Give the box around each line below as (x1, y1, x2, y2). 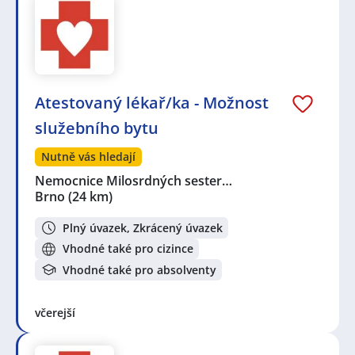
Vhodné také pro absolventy (63, 261, 216, 277)
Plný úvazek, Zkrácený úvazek (63, 219, 223, 235)
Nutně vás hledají (41, 149, 136, 165)
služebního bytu (35, 117, 158, 139)
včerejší (35, 304, 75, 320)
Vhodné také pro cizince (63, 241, 193, 257)
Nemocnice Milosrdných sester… (35, 172, 234, 190)
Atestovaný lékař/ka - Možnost (35, 92, 269, 114)
